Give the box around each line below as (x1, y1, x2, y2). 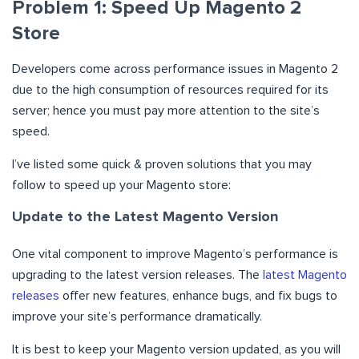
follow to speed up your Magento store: (12, 178, 231, 192)
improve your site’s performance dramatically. (12, 309, 262, 323)
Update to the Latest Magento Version (12, 209, 278, 224)
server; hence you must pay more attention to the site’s (12, 103, 320, 117)
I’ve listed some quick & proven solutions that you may (12, 157, 312, 171)
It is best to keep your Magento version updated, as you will (12, 342, 341, 356)
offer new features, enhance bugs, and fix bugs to (59, 288, 337, 302)
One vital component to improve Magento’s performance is (12, 247, 338, 260)
